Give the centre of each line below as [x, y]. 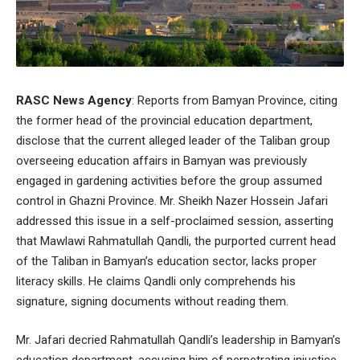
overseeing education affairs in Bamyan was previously [162, 161]
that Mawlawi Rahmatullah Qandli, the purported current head [176, 241]
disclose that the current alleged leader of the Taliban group [173, 141]
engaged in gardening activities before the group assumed [169, 181]
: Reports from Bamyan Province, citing [235, 100]
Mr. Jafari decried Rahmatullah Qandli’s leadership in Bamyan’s [178, 340]
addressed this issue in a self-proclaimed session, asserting [175, 221]
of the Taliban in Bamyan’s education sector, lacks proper [166, 261]
